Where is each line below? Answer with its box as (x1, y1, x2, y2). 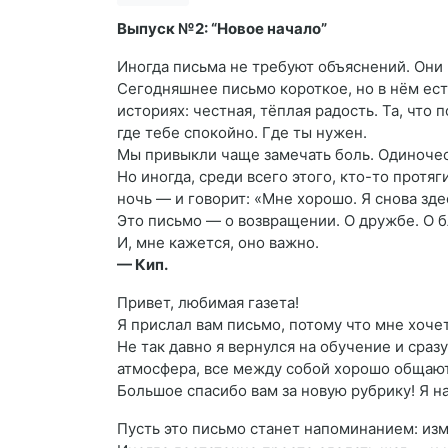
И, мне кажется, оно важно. (117, 233, 319, 252)
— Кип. (117, 255, 168, 274)
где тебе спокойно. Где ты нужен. (117, 123, 367, 142)
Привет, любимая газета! (117, 293, 299, 312)
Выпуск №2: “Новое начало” (117, 19, 327, 38)
